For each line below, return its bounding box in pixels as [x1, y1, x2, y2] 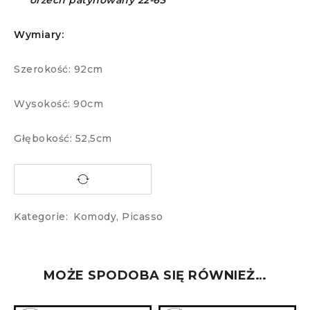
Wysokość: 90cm [14, 98, 103, 111]
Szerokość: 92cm [14, 63, 103, 76]
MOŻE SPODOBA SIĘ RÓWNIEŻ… [43, 268, 267, 284]
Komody [73, 210, 116, 224]
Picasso [122, 210, 163, 224]
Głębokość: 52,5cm [14, 132, 112, 145]
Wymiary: [14, 28, 64, 42]
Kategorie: [14, 210, 68, 224]
